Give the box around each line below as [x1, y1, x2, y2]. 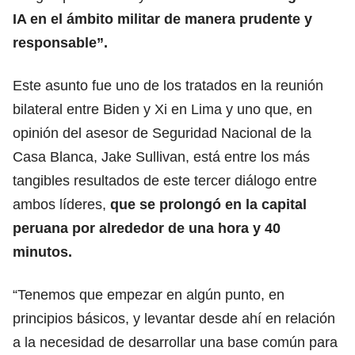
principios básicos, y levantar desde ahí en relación [13, 310, 335, 326]
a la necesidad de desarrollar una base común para [13, 334, 338, 350]
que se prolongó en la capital [110, 196, 307, 212]
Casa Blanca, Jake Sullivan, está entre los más [13, 148, 310, 165]
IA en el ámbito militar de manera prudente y [13, 10, 312, 27]
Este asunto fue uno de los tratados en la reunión [13, 77, 323, 94]
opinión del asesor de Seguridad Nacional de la [13, 124, 311, 141]
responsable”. [13, 34, 108, 51]
